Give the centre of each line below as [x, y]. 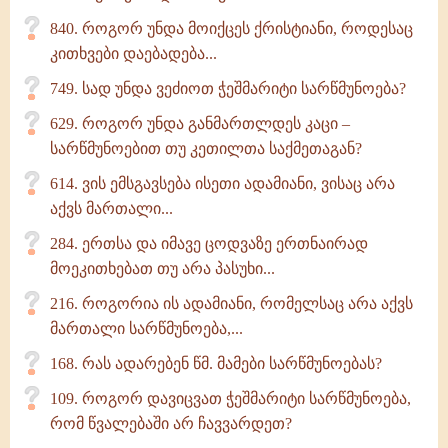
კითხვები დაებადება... [133, 53]
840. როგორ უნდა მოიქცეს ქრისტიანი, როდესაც [231, 28]
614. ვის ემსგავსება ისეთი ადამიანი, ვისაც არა [222, 183]
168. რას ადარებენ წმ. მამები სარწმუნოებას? [216, 363]
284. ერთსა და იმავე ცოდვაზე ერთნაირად [209, 243]
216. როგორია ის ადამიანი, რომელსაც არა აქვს [231, 303]
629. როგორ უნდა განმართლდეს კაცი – [200, 123]
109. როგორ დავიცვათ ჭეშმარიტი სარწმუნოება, [230, 398]
